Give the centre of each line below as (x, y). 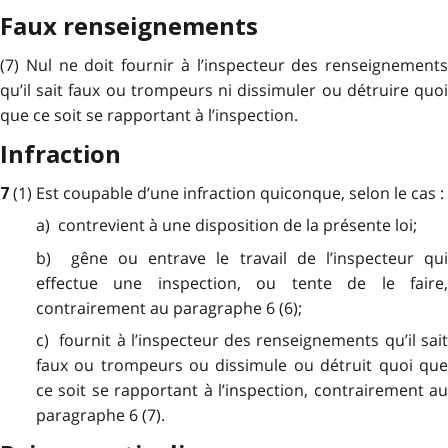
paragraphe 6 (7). (100, 414)
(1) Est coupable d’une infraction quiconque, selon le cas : (228, 192)
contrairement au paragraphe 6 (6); (168, 307)
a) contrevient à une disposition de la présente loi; (226, 225)
